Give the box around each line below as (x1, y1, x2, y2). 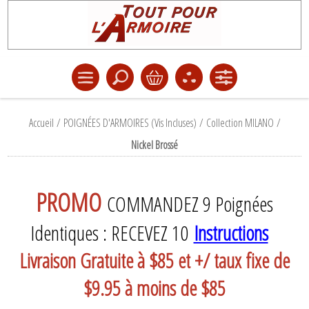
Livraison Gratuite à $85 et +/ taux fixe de (19, 247, 290, 275)
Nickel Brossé (131, 137, 178, 152)
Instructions (193, 219, 268, 247)
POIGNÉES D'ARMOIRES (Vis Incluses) (63, 115, 197, 130)
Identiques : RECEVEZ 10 (30, 219, 194, 247)
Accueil (28, 115, 54, 130)
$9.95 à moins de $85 (83, 275, 226, 302)
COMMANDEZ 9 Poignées (101, 190, 273, 218)
